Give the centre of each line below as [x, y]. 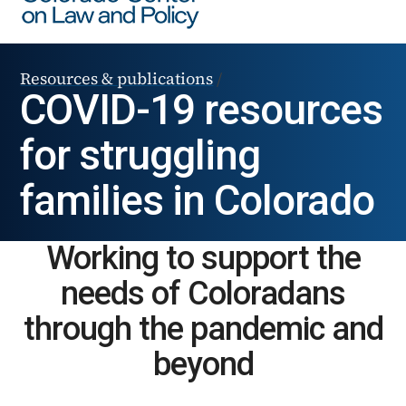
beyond [203, 364]
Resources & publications [117, 78]
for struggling [140, 155]
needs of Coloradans [203, 293]
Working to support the [203, 258]
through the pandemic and [203, 329]
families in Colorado [198, 200]
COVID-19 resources [202, 109]
